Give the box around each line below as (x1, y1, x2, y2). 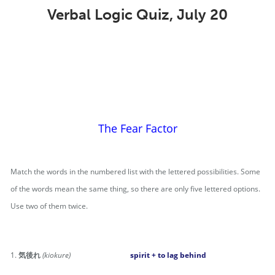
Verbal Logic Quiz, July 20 (47, 6, 228, 23)
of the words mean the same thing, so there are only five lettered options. (10, 184, 260, 194)
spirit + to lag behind (130, 250, 206, 260)
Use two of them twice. (10, 201, 88, 211)
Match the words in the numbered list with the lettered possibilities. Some (10, 166, 260, 177)
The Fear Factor (98, 121, 177, 136)
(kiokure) (42, 250, 71, 260)
